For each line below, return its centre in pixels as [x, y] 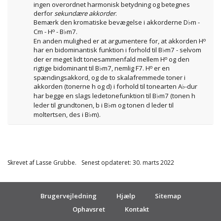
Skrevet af [22, 163]
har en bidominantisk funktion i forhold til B [98, 50]
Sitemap [168, 196]
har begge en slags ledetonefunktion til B [95, 95]
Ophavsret [89, 209]
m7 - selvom [183, 50]
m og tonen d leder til [142, 105]
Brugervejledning [68, 196]
